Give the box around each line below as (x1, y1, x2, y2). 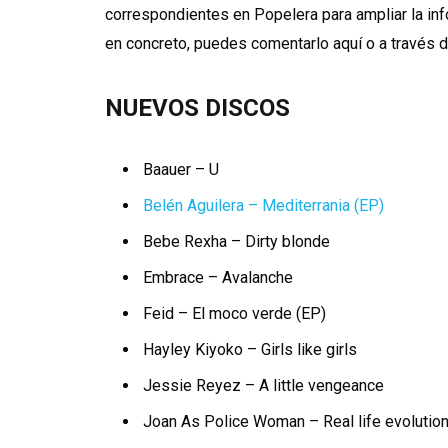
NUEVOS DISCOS (105, 94, 291, 123)
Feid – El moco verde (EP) (143, 304, 327, 324)
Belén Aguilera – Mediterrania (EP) (143, 196, 385, 216)
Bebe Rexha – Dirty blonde (143, 232, 331, 252)
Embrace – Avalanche (143, 268, 294, 288)
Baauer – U (143, 160, 220, 180)
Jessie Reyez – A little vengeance (143, 376, 385, 396)
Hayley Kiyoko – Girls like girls (143, 340, 358, 360)
